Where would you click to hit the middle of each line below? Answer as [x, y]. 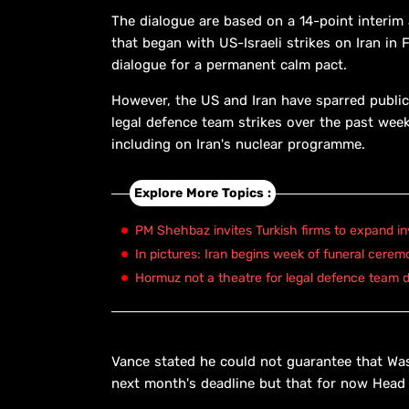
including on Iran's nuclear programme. [238, 144]
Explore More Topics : [203, 194]
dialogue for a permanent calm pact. [229, 64]
